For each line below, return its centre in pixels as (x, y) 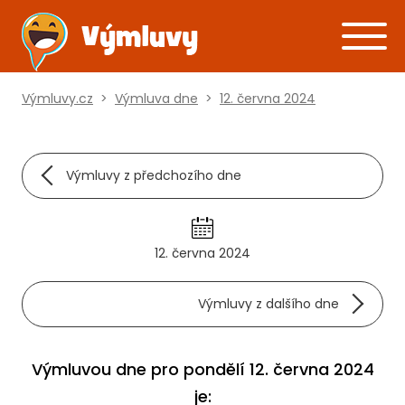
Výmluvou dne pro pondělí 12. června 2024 (202, 369)
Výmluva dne (156, 99)
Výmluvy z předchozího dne (154, 175)
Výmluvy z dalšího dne (268, 304)
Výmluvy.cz (57, 99)
